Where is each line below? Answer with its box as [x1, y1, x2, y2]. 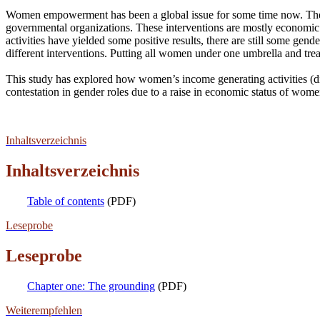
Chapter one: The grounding [27, 279, 155, 292]
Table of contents [27, 195, 104, 208]
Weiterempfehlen [6, 304, 82, 316]
